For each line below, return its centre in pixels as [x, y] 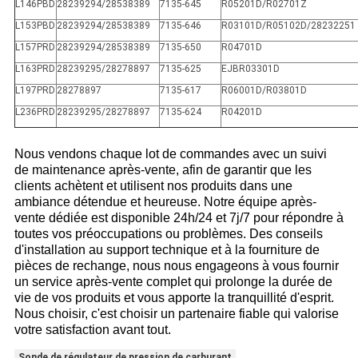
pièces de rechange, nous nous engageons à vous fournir [176, 266]
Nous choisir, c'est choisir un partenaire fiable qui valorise [176, 314]
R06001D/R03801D [264, 91]
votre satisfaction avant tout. [92, 330]
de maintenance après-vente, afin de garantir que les [163, 170]
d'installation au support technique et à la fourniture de [167, 250]
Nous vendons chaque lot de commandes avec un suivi [170, 154]
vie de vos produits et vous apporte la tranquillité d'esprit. [174, 298]
